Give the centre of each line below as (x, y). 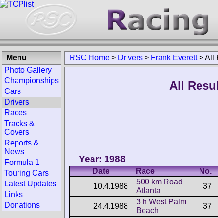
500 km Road (159, 182)
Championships (32, 81)
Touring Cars (27, 173)
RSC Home (90, 58)
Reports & (22, 143)
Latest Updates (30, 184)
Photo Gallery (28, 70)
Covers (17, 132)
